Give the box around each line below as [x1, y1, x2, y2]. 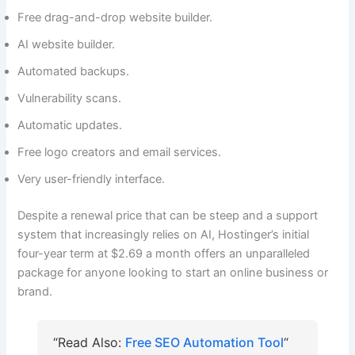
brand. [17, 284, 53, 299]
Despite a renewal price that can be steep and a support [17, 208, 319, 223]
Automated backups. [17, 63, 130, 78]
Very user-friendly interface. [17, 171, 166, 186]
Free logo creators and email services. [17, 144, 222, 159]
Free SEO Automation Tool [124, 334, 284, 350]
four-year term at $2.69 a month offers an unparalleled [17, 246, 311, 261]
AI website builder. [17, 36, 116, 52]
